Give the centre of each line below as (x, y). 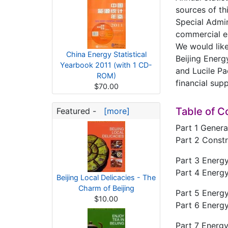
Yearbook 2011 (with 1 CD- (106, 65)
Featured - (78, 111)
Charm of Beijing (106, 188)
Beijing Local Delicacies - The (106, 177)
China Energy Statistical (106, 54)
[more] (114, 111)
